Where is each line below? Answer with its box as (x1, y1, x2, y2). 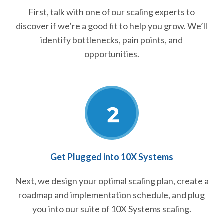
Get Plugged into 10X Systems (50, 151, 173, 162)
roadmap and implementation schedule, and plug (18, 189, 205, 200)
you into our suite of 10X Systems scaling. (32, 203, 191, 214)
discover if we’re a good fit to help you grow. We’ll (16, 20, 207, 31)
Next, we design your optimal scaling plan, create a (14, 175, 209, 186)
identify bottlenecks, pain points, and (40, 34, 183, 45)
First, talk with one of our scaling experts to (28, 6, 195, 17)
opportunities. (84, 48, 139, 59)
